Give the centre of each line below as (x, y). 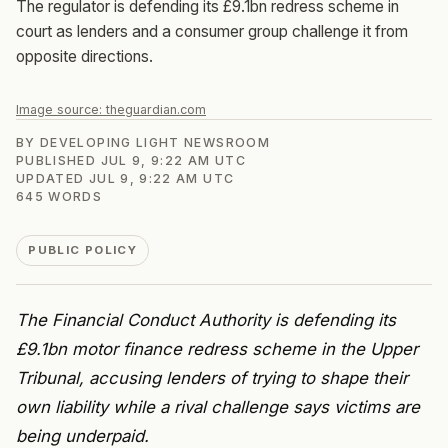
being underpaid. (82, 435)
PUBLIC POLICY (83, 250)
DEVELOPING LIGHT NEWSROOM (155, 142)
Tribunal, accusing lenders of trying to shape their (212, 377)
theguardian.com (156, 109)
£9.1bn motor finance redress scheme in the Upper (217, 348)
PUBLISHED (58, 160)
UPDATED (52, 178)
